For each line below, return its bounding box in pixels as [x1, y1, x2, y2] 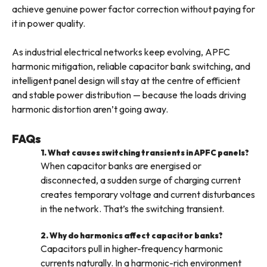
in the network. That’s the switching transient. [41, 203, 224, 215]
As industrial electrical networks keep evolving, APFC [12, 46, 230, 58]
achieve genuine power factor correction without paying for [12, 3, 255, 15]
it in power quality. [12, 17, 85, 30]
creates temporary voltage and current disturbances [41, 188, 255, 201]
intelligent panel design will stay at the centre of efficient [12, 74, 240, 87]
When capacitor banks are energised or [41, 160, 201, 172]
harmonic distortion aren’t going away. [12, 103, 168, 116]
